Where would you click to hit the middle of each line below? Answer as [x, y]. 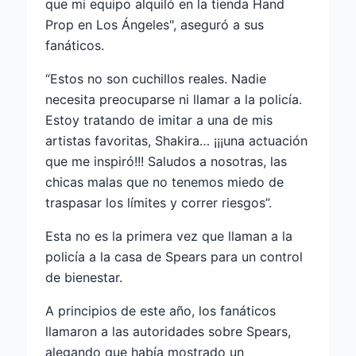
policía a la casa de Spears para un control [174, 257]
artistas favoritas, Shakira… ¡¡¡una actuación [176, 141]
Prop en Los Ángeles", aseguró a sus [155, 25]
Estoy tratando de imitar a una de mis [159, 120]
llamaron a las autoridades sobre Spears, [168, 332]
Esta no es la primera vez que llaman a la [169, 236]
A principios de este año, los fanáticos [161, 311]
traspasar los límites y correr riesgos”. [159, 203]
